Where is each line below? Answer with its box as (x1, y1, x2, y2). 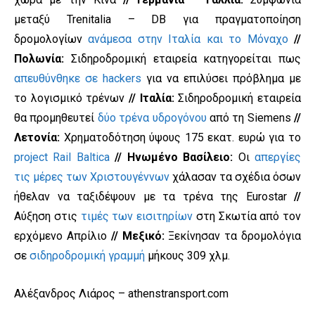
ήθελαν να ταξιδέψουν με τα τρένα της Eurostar (14, 190, 294, 204)
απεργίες (255, 150, 302, 165)
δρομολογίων (14, 32, 89, 46)
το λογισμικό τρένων (14, 91, 125, 105)
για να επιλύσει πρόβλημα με (141, 72, 301, 86)
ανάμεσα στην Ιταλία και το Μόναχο (88, 32, 288, 46)
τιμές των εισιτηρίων (80, 210, 193, 224)
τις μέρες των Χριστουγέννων (14, 170, 169, 184)
